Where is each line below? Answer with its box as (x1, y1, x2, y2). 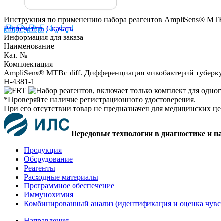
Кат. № (4, 50, 27, 59)
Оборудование (24, 154, 73, 163)
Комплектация (4, 59, 53, 68)
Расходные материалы (24, 172, 98, 181)
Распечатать (4, 24, 44, 33)
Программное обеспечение (24, 181, 114, 190)
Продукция (24, 146, 62, 154)
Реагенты (24, 163, 55, 172)
